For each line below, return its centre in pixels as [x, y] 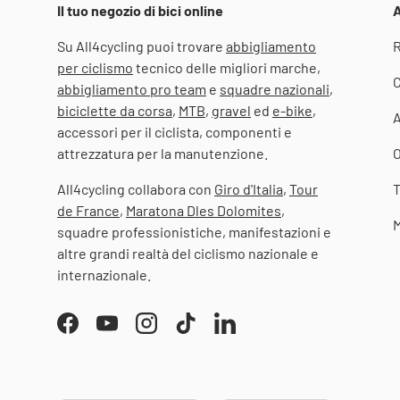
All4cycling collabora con [136, 188]
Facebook [97, 332]
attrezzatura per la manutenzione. [162, 153]
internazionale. [104, 274]
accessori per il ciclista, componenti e [175, 131]
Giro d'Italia [249, 188]
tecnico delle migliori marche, [227, 67]
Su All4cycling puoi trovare [142, 46]
